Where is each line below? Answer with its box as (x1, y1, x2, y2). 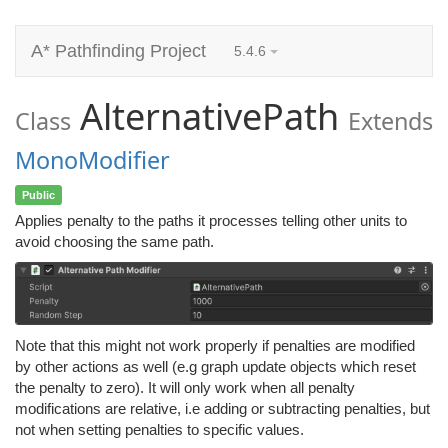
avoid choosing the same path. (15, 233, 214, 250)
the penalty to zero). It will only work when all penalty (15, 378, 355, 396)
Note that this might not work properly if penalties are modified (15, 336, 415, 354)
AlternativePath (71, 92, 339, 141)
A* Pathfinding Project (31, 41, 206, 61)
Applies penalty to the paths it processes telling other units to (15, 212, 407, 229)
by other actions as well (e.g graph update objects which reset (15, 357, 416, 375)
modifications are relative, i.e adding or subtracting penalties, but (15, 399, 430, 417)
